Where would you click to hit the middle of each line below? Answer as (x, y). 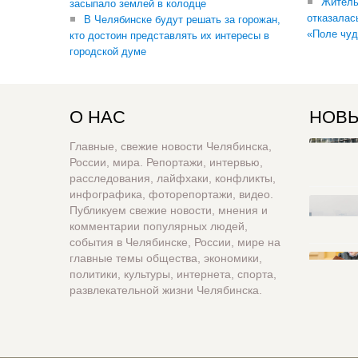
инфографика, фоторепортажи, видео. (171, 194)
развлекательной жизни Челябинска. (166, 290)
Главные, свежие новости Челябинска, (171, 146)
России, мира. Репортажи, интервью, (166, 162)
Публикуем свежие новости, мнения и (169, 210)
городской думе (108, 52)
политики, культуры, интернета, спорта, (173, 274)
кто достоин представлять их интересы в (169, 36)
